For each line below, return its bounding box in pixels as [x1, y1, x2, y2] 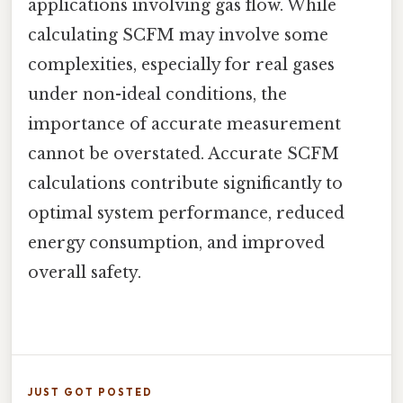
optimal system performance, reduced [28, 202, 345, 223]
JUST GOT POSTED [28, 385, 153, 399]
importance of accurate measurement [28, 113, 341, 134]
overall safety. [28, 262, 141, 282]
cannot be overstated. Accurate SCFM [28, 143, 339, 164]
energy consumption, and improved [28, 232, 325, 253]
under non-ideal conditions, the [28, 84, 287, 104]
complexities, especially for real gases [28, 54, 335, 75]
